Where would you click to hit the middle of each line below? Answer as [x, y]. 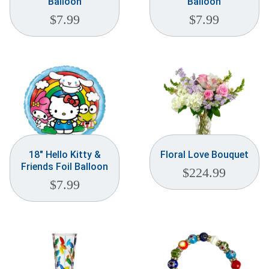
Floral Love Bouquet [204, 155]
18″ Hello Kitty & [65, 155]
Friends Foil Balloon [65, 167]
